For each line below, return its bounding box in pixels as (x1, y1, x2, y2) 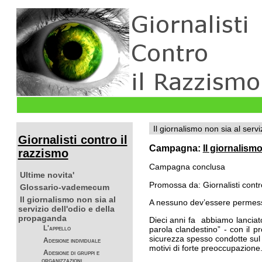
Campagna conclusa (149, 162, 225, 172)
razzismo (18, 147, 68, 160)
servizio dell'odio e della (18, 204, 115, 214)
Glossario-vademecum (19, 182, 109, 192)
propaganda (18, 213, 67, 223)
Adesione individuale (43, 237, 101, 244)
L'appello (43, 225, 71, 232)
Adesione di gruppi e (43, 249, 99, 257)
